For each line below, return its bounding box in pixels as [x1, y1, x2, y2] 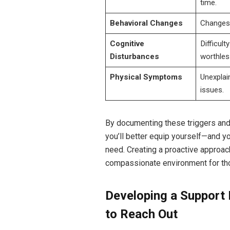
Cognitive [109, 39, 144, 48]
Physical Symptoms [109, 72, 182, 82]
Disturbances [109, 51, 159, 61]
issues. [200, 85, 224, 94]
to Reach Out [105, 207, 178, 221]
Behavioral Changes [109, 18, 183, 28]
